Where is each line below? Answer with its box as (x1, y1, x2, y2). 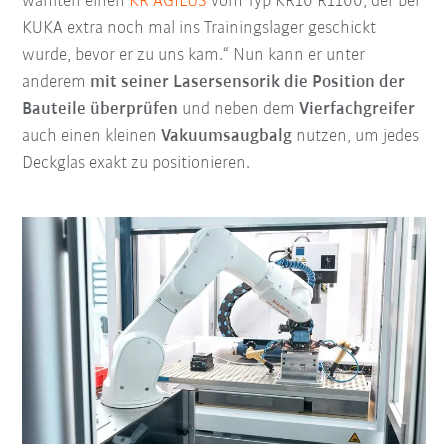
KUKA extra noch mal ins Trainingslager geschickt (22, 18, 377, 38)
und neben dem (178, 99, 300, 119)
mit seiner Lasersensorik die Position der (90, 72, 406, 92)
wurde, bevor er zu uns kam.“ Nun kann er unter (22, 45, 366, 65)
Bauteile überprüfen (22, 99, 179, 119)
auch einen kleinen (22, 126, 162, 146)
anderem (22, 72, 91, 92)
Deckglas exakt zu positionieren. (22, 153, 251, 173)
